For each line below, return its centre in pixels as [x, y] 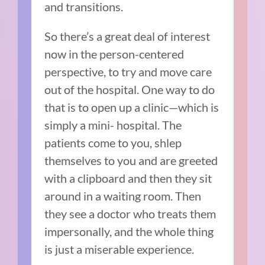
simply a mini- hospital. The [113, 125]
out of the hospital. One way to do [130, 90]
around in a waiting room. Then [123, 196]
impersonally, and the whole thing [129, 232]
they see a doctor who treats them [130, 214]
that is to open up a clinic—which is [132, 107]
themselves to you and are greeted [131, 161]
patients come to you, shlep [113, 143]
